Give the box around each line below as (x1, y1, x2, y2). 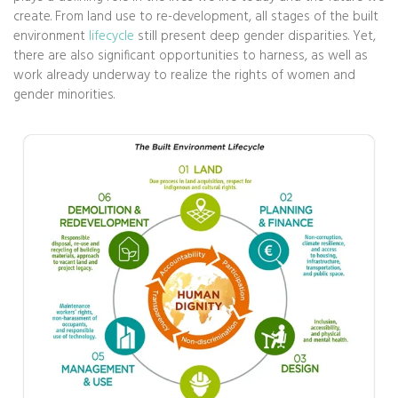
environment (13, 25, 89, 47)
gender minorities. (13, 84, 115, 106)
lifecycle (89, 25, 134, 47)
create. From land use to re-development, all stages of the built (13, 5, 378, 28)
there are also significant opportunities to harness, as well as (13, 44, 368, 67)
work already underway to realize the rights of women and (13, 64, 355, 86)
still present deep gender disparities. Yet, (134, 25, 376, 47)
